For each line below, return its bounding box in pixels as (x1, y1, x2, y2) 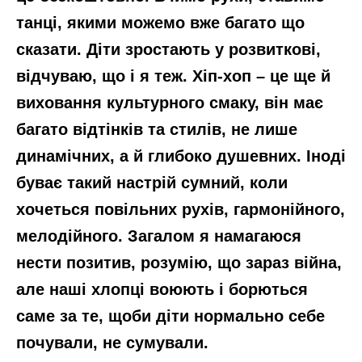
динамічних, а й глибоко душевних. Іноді (16, 146, 346, 165)
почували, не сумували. (16, 333, 208, 351)
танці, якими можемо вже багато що (16, 13, 305, 32)
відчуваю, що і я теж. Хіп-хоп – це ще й (16, 66, 330, 85)
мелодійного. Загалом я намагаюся (16, 226, 301, 245)
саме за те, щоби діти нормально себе (16, 306, 325, 325)
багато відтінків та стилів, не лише (16, 120, 297, 138)
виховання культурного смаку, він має (16, 93, 323, 112)
